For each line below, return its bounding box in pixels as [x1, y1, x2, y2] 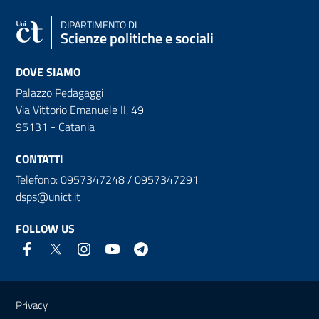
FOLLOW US [16, 219, 75, 237]
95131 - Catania [16, 117, 95, 135]
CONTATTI [16, 150, 63, 167]
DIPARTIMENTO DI [61, 16, 137, 33]
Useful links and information [4, 275, 244, 306]
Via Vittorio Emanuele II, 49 [16, 100, 144, 118]
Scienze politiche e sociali [61, 26, 214, 49]
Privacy [16, 296, 48, 313]
